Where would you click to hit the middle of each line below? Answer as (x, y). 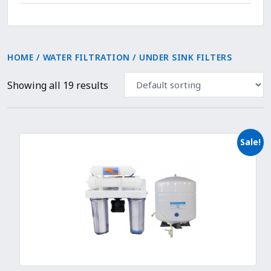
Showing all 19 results (58, 85)
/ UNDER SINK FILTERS (181, 57)
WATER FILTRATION (86, 57)
